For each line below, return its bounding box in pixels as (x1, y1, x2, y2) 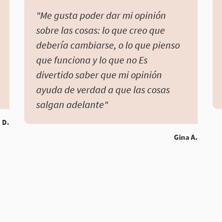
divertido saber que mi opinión (36, 68, 162, 81)
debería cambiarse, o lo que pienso (36, 39, 180, 52)
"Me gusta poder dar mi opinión (36, 9, 166, 22)
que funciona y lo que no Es (36, 54, 148, 66)
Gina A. (174, 132, 198, 142)
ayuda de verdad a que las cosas (36, 83, 170, 96)
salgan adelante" (36, 98, 108, 111)
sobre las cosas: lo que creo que (36, 24, 165, 37)
